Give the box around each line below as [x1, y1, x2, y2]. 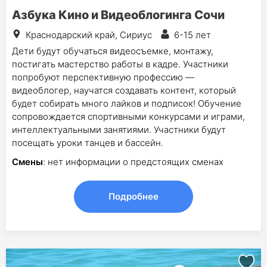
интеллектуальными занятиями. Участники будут [12, 124, 226, 135]
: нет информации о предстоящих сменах [43, 156, 223, 167]
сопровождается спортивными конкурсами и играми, [12, 111, 245, 122]
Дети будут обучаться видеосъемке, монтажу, [12, 45, 213, 57]
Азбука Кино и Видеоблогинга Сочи [12, 8, 225, 22]
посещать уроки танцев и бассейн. [12, 137, 163, 148]
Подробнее [108, 191, 159, 202]
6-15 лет [174, 29, 211, 41]
